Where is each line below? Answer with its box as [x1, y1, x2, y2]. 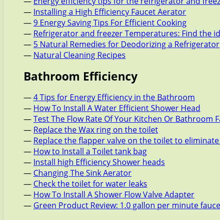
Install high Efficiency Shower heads [33, 157, 165, 168]
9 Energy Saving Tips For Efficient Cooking [33, 17, 187, 28]
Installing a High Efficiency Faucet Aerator [33, 6, 186, 18]
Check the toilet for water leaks [33, 178, 147, 190]
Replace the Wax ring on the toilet [33, 124, 158, 136]
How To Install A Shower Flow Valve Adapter [33, 189, 194, 200]
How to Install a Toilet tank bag [33, 146, 147, 157]
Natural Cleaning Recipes [33, 50, 126, 61]
